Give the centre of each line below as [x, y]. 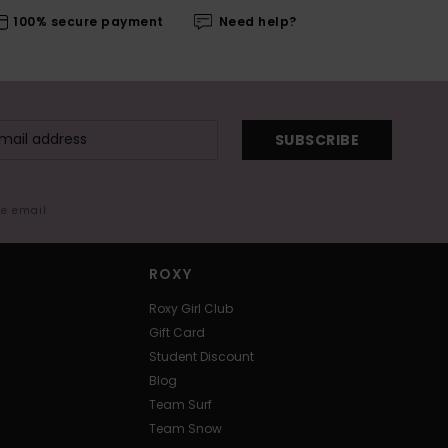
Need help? [257, 22]
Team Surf [181, 404]
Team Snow [186, 428]
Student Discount [202, 356]
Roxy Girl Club [191, 308]
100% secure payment [88, 22]
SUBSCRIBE [316, 140]
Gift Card [177, 332]
